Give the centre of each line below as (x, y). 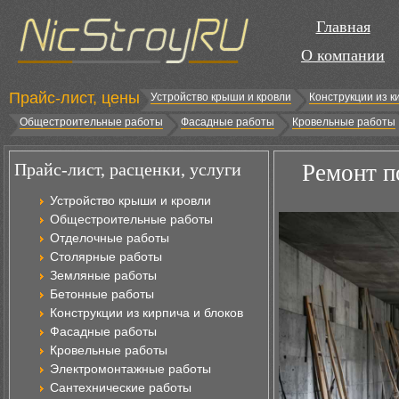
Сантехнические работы (121, 387)
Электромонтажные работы (130, 369)
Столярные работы (106, 256)
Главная (343, 27)
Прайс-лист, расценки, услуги (128, 169)
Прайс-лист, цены (74, 98)
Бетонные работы (102, 294)
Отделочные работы (110, 238)
